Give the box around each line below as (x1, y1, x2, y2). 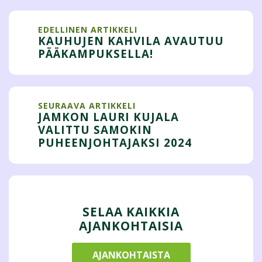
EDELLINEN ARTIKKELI (38, 24, 137, 35)
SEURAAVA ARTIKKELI (38, 100, 136, 111)
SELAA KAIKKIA (82, 204, 180, 220)
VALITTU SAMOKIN (38, 122, 152, 137)
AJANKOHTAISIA (79, 218, 183, 234)
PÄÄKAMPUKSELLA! (38, 46, 153, 61)
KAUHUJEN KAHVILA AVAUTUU (38, 33, 224, 48)
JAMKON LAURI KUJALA (38, 109, 179, 124)
